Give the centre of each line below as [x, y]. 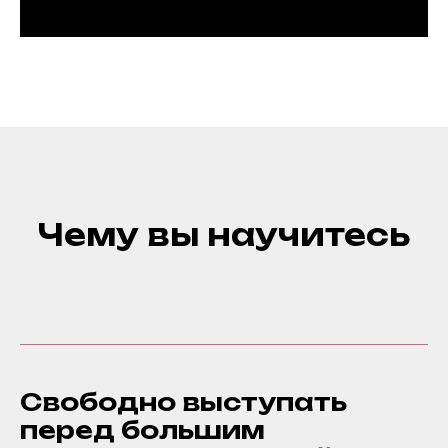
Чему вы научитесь [224, 234]
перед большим [142, 430]
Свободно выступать [183, 402]
